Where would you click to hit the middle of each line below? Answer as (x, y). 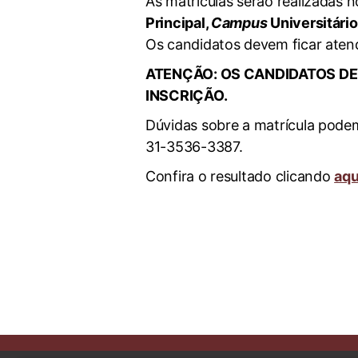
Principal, (179, 23)
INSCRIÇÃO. (187, 95)
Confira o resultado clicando (240, 176)
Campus (239, 23)
